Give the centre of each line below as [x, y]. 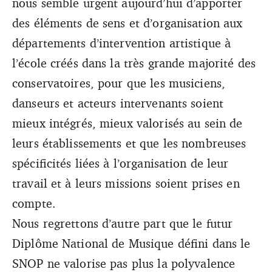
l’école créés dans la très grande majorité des [134, 63]
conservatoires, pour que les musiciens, [119, 83]
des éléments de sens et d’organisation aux [127, 22]
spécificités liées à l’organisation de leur [121, 163]
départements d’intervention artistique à [122, 42]
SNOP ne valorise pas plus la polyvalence [124, 263]
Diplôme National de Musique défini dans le [131, 243]
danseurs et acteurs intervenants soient [118, 103]
